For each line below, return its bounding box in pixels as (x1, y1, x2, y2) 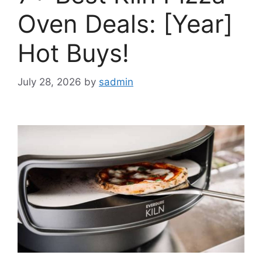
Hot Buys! (18, 38, 129, 68)
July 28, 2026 (18, 75, 81, 88)
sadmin (99, 75, 133, 88)
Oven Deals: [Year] (18, 9, 233, 39)
